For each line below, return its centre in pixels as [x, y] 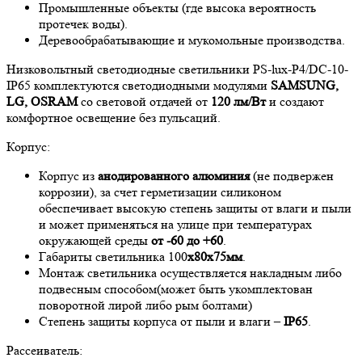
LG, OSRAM [44, 102]
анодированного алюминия [174, 176]
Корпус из [68, 176]
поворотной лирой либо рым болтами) [145, 305]
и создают [295, 102]
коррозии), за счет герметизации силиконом [160, 192]
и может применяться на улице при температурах [175, 225]
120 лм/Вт [238, 102]
